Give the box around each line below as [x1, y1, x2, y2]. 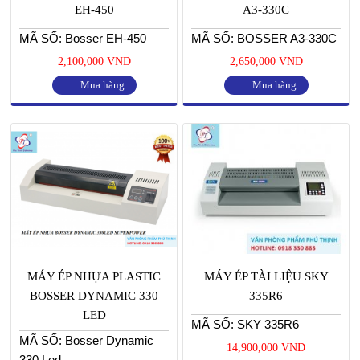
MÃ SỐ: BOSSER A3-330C [191, 31, 337, 45]
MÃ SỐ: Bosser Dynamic [19, 333, 153, 348]
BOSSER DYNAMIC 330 [30, 289, 158, 303]
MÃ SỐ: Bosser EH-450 [19, 31, 146, 45]
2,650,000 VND [229, 55, 303, 67]
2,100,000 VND [57, 55, 131, 67]
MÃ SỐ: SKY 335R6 [191, 317, 299, 332]
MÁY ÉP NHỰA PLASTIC [27, 270, 161, 284]
